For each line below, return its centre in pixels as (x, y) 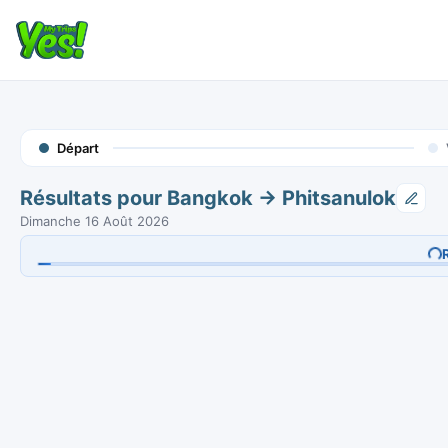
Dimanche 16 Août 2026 (94, 221)
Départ (78, 148)
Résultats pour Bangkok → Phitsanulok (208, 198)
